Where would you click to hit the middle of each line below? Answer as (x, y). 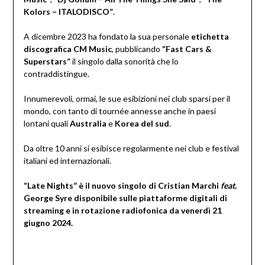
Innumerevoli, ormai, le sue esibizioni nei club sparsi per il (127, 99)
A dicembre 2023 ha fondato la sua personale (107, 37)
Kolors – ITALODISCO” (68, 12)
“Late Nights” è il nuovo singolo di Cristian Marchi (122, 186)
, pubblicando (137, 49)
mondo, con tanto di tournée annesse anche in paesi (119, 111)
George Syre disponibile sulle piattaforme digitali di (125, 198)
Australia (88, 124)
